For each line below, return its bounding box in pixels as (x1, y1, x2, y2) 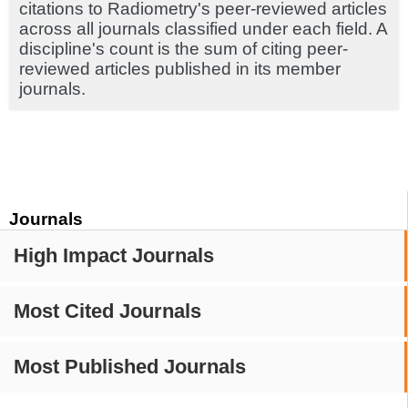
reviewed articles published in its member (19, 59, 341, 78)
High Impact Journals (14, 244, 214, 267)
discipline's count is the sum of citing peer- (19, 39, 348, 58)
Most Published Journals (14, 355, 246, 378)
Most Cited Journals (14, 300, 201, 322)
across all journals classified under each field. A (19, 19, 387, 38)
